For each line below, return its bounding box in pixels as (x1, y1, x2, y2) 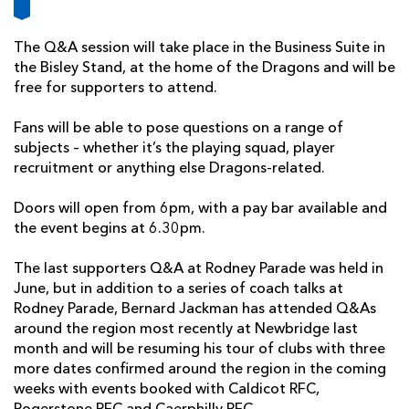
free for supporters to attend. (14, 81, 217, 97)
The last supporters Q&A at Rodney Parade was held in (14, 262, 383, 278)
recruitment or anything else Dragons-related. (14, 162, 325, 177)
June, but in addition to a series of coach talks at (14, 282, 343, 298)
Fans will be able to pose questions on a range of (14, 121, 343, 137)
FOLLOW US (142, 24, 220, 38)
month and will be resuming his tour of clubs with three (14, 342, 385, 358)
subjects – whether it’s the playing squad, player (14, 142, 335, 157)
